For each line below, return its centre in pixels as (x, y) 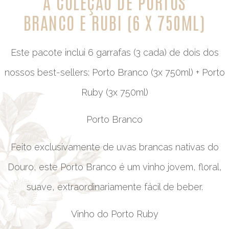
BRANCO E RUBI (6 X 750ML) (114, 22)
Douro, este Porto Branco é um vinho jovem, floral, (114, 167)
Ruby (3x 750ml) (114, 92)
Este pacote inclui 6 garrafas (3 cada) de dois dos (114, 52)
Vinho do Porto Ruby (114, 214)
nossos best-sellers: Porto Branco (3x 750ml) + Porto (114, 72)
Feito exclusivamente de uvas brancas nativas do (114, 147)
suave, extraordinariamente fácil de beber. (114, 187)
